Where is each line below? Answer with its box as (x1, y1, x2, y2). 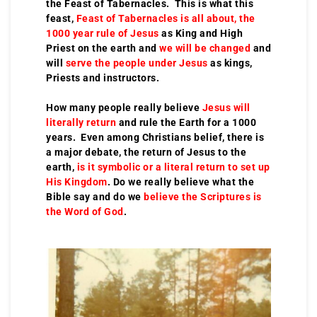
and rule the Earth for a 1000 (116, 117, 256, 128)
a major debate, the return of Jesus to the (46, 146, 246, 158)
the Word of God (46, 206, 124, 217)
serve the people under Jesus (65, 57, 208, 69)
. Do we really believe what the (107, 176, 254, 188)
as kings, (207, 57, 253, 69)
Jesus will (202, 102, 250, 113)
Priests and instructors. (46, 72, 159, 83)
